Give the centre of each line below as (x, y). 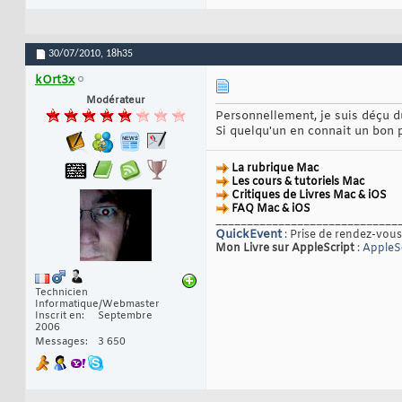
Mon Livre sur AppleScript (286, 249)
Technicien (61, 293)
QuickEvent (249, 235)
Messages (60, 342)
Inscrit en (58, 316)
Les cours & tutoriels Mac (298, 183)
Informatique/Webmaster (97, 305)
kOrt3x (55, 81)
